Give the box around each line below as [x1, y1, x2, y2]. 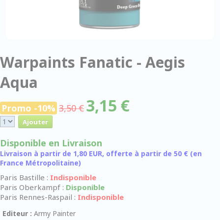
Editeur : [2, 208, 32, 218]
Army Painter [32, 208, 76, 218]
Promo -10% [1, 102, 55, 114]
